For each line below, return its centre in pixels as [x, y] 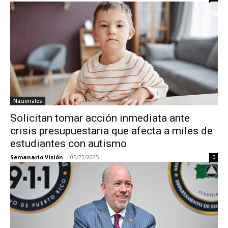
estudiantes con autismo [68, 144]
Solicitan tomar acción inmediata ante [100, 118]
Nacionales [28, 101]
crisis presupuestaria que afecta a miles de [111, 131]
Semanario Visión [37, 157]
